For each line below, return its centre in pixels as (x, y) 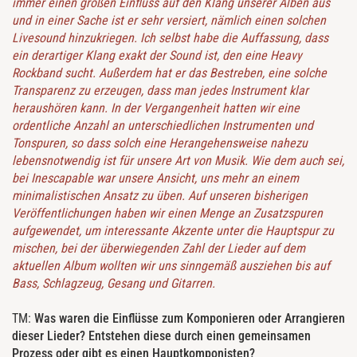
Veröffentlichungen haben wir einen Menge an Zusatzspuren (167, 214)
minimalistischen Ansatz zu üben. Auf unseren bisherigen (160, 196)
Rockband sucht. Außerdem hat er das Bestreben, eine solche (169, 73)
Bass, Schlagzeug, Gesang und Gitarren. (114, 284)
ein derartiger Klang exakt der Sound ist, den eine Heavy (157, 56)
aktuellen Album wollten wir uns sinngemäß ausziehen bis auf (171, 266)
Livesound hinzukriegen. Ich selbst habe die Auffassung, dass (170, 38)
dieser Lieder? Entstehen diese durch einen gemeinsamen (161, 336)
